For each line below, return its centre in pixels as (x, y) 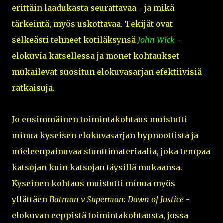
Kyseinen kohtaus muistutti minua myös (94, 183)
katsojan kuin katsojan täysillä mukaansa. (97, 167)
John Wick (156, 40)
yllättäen (31, 199)
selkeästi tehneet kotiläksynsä (75, 40)
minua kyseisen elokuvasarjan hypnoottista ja (105, 135)
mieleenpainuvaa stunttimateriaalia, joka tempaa (111, 151)
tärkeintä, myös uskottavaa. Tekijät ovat (92, 24)
